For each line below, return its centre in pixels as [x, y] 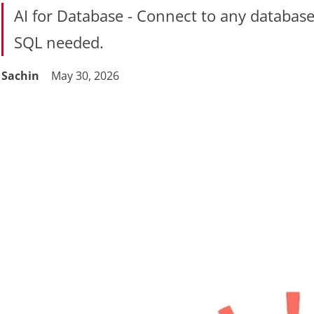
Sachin [20, 76]
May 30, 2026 [87, 76]
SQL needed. [59, 42]
